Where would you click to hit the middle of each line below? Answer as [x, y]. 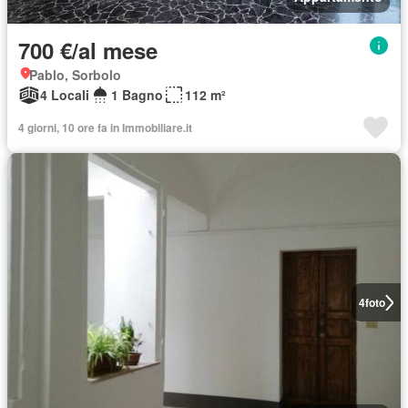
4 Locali [65, 95]
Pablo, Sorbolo [75, 75]
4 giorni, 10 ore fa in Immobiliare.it [105, 127]
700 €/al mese [88, 50]
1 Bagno [137, 95]
